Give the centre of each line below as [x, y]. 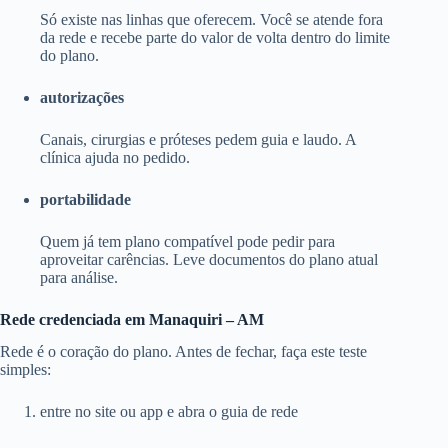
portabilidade [85, 199]
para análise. [79, 277]
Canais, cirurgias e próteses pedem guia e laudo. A [198, 139]
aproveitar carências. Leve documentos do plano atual [209, 259]
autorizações [82, 97]
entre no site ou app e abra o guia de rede [169, 412]
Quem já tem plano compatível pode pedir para [187, 241]
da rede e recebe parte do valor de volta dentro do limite [215, 37]
